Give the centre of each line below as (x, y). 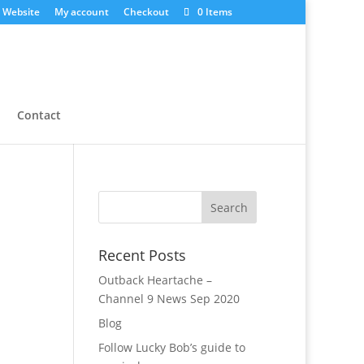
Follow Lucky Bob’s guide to (171, 347)
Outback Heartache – (155, 280)
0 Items (215, 12)
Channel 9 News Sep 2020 (169, 299)
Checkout (146, 12)
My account (82, 12)
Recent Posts (142, 255)
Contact (39, 115)
